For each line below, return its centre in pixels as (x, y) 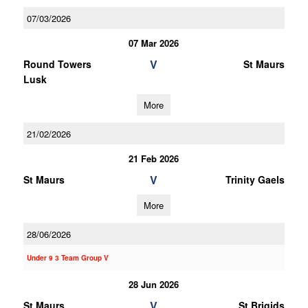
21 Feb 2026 (154, 158)
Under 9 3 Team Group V (67, 258)
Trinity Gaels (255, 179)
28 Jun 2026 (154, 284)
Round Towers (57, 64)
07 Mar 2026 (154, 43)
